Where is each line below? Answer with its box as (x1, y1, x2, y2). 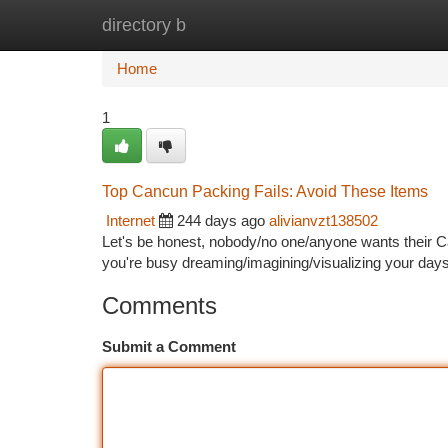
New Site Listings (202, 16, 315, 33)
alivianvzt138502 (269, 212, 378, 229)
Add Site (345, 16, 400, 33)
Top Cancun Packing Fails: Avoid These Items (102, 183, 428, 200)
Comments (102, 292, 217, 319)
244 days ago (177, 212, 265, 229)
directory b (102, 15, 186, 35)
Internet (106, 212, 155, 229)
